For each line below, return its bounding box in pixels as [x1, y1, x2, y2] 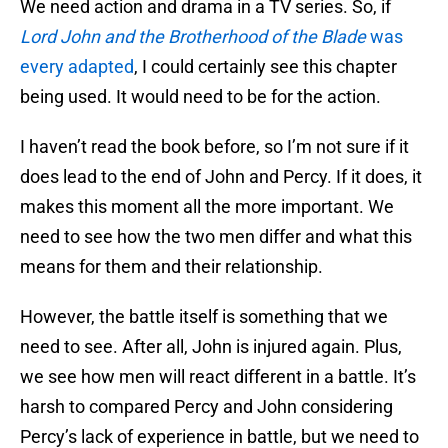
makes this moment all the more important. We [20, 196, 394, 218]
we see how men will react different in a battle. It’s [20, 366, 416, 388]
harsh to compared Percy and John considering [20, 396, 393, 418]
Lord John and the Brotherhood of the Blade [20, 26, 366, 48]
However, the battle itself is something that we [20, 306, 388, 328]
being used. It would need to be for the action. [20, 86, 381, 108]
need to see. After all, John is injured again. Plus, [20, 336, 402, 358]
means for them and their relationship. [20, 256, 323, 278]
